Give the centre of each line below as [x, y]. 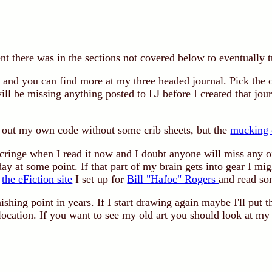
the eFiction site [37, 179]
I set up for [100, 179]
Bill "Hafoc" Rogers [173, 179]
